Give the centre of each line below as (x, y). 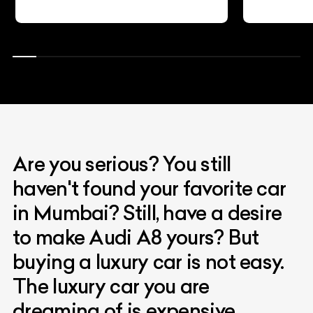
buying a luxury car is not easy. (148, 261)
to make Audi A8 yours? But (136, 237)
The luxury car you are (111, 286)
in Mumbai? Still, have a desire (147, 212)
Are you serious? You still (122, 163)
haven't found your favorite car (150, 188)
